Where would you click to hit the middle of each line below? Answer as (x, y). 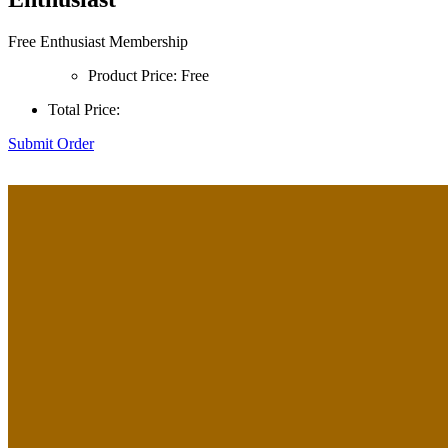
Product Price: (132, 76)
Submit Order (51, 144)
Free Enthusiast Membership (98, 42)
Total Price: (84, 110)
